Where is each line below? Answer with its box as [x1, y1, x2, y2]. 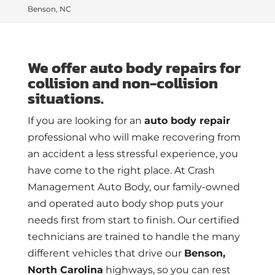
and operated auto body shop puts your [27, 198, 223, 209]
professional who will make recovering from [27, 131, 241, 143]
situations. [27, 87, 104, 110]
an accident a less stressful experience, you [27, 148, 238, 160]
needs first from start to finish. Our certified [27, 214, 239, 226]
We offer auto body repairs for [27, 56, 241, 79]
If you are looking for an [27, 115, 144, 126]
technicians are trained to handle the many [27, 231, 240, 242]
